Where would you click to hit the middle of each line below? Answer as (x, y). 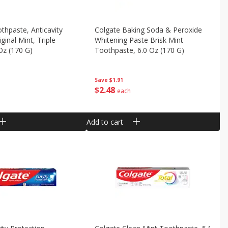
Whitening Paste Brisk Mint (139, 40)
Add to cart (105, 122)
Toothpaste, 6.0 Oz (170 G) (139, 50)
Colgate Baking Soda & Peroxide (148, 30)
